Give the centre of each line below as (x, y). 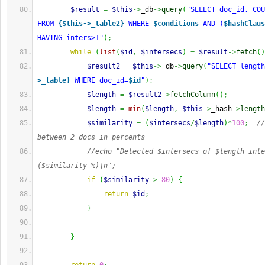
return (116, 194)
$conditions (176, 24)
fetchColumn (193, 95)
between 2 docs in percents (91, 137)
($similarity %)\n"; (77, 166)
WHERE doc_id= (99, 80)
